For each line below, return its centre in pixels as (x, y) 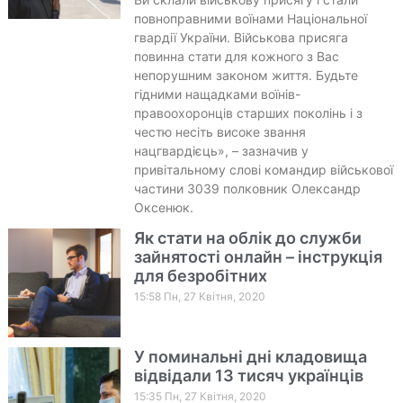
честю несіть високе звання (219, 131)
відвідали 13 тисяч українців (248, 375)
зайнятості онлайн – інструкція (258, 256)
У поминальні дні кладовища (250, 356)
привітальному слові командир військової (263, 169)
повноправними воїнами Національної (250, 18)
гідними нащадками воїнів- (217, 94)
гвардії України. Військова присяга (241, 37)
